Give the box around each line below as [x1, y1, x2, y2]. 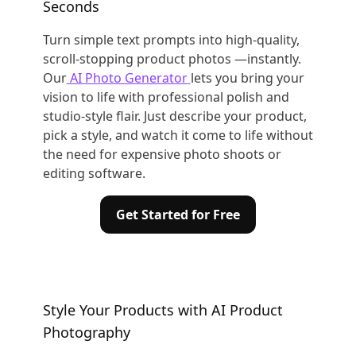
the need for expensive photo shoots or [42, 145, 281, 163]
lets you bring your [190, 69, 304, 87]
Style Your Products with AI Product [42, 300, 283, 319]
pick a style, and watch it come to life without [42, 126, 313, 144]
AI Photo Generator [66, 69, 191, 87]
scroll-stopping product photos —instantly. [42, 50, 301, 68]
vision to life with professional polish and [42, 88, 289, 106]
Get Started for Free [116, 206, 240, 223]
